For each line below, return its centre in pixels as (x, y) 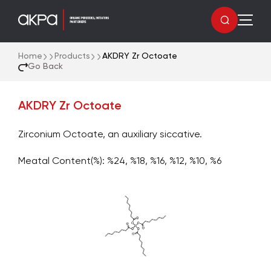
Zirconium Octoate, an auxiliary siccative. (110, 135)
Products (72, 56)
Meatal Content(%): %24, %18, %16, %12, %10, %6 (120, 162)
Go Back (45, 67)
